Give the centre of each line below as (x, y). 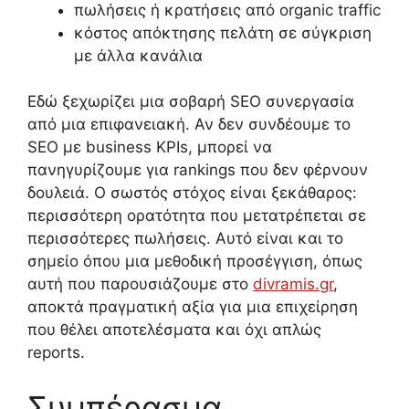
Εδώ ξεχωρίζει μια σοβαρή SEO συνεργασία (191, 102)
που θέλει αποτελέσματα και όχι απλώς (174, 330)
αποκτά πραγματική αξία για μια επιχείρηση (193, 307)
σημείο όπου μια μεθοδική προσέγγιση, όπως (195, 262)
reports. (56, 353)
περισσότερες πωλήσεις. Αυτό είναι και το (185, 239)
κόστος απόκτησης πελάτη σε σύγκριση (223, 32)
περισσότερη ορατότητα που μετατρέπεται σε (197, 216)
